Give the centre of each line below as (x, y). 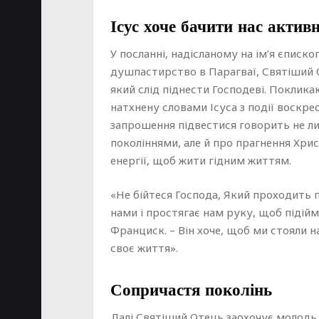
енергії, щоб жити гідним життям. (201, 160)
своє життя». (144, 247)
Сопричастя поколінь (191, 290)
